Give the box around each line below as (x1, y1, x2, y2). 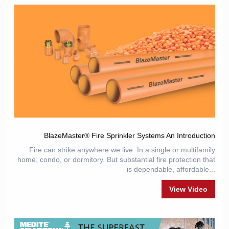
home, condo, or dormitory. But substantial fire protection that (17, 155, 215, 164)
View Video (169, 185, 208, 193)
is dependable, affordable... (126, 165, 215, 173)
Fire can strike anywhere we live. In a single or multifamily (29, 146, 215, 154)
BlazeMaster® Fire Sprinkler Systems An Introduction (43, 131, 215, 140)
